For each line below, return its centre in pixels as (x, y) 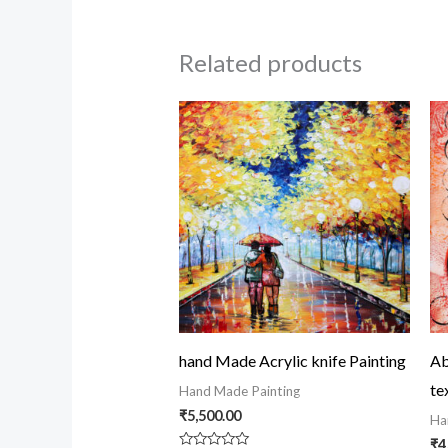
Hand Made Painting (239, 390)
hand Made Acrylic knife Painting (292, 360)
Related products (270, 62)
